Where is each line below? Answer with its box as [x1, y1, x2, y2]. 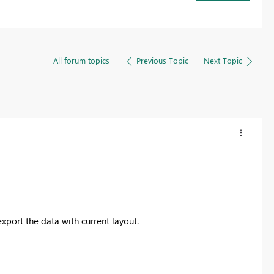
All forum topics [53, 54, 109, 65]
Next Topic [203, 54, 242, 65]
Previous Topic [136, 54, 188, 65]
